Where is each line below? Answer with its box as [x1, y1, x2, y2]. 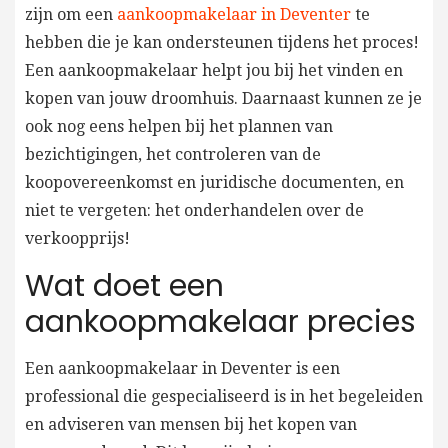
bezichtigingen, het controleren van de [25, 144, 321, 164]
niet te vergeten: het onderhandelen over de [25, 200, 364, 220]
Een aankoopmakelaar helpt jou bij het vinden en [25, 60, 403, 80]
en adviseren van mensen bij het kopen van [25, 414, 357, 434]
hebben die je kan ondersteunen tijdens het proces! [25, 32, 419, 52]
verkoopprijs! [25, 228, 134, 248]
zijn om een [25, 4, 117, 24]
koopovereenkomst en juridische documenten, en [25, 172, 404, 192]
